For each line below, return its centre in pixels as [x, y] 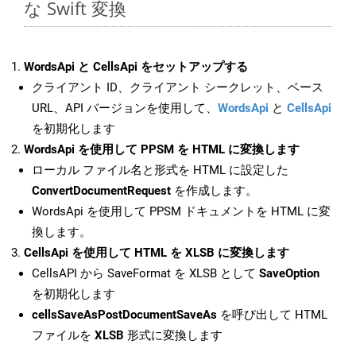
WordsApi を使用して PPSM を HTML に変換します [162, 150]
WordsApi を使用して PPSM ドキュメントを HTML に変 [181, 212]
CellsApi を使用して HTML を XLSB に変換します [157, 253]
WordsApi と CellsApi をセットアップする [136, 67]
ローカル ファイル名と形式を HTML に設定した [160, 170]
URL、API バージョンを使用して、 [125, 108]
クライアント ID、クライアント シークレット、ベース [178, 88]
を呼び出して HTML [272, 315]
